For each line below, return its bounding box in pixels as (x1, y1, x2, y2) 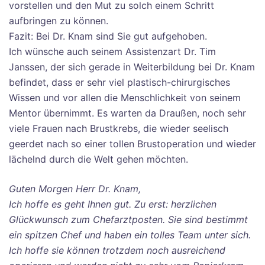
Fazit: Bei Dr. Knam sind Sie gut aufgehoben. (9, 30, 207, 42)
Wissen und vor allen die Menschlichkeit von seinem (9, 92, 241, 104)
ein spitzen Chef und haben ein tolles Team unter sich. (9, 229, 251, 241)
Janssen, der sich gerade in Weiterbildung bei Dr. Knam (9, 61, 255, 73)
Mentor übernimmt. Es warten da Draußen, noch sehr (9, 107, 246, 119)
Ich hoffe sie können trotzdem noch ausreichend (9, 244, 225, 256)
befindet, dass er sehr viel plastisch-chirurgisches (9, 76, 230, 88)
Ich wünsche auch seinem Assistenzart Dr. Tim (9, 46, 216, 57)
